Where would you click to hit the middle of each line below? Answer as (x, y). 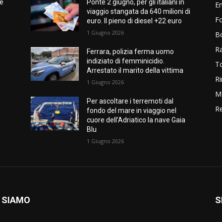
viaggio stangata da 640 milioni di (139, 11)
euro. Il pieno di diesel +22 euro (135, 21)
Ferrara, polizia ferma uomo (131, 51)
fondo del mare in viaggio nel (132, 110)
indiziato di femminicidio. (126, 61)
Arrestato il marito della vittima (135, 70)
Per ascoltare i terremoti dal (130, 101)
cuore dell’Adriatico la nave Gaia (136, 120)
